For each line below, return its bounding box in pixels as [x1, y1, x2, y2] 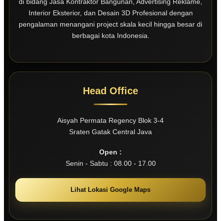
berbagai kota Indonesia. [72, 32, 149, 40]
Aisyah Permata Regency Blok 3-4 [57, 116, 164, 125]
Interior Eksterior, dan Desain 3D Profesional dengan [28, 9, 193, 17]
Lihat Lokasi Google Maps [71, 186, 150, 194]
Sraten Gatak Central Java [69, 128, 152, 136]
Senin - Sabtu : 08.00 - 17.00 [65, 159, 156, 168]
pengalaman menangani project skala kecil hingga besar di [19, 20, 202, 29]
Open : [99, 148, 122, 156]
